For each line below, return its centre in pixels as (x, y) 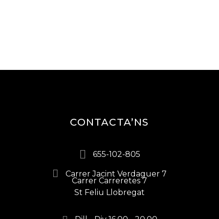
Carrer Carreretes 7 (109, 181)
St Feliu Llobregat (109, 193)
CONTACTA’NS (109, 122)
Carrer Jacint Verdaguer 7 (116, 174)
